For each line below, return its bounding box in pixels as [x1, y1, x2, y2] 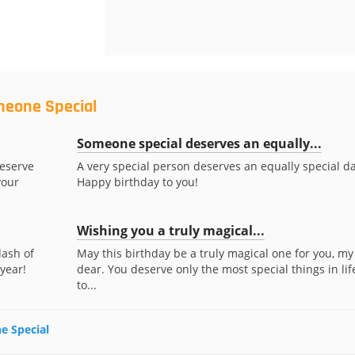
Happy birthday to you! [76, 174, 198, 189]
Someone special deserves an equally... [76, 135, 322, 152]
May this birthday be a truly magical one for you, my [76, 246, 353, 261]
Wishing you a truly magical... [76, 222, 265, 239]
